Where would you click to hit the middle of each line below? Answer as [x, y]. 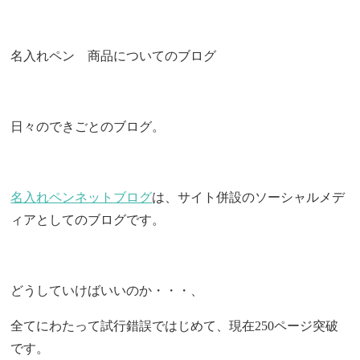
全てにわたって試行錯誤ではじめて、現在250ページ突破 [175, 325]
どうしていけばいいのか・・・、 [107, 290]
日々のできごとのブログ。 [88, 126]
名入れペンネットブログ [82, 197]
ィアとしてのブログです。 [88, 219]
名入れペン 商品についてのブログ [114, 55]
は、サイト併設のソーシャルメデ [249, 197]
